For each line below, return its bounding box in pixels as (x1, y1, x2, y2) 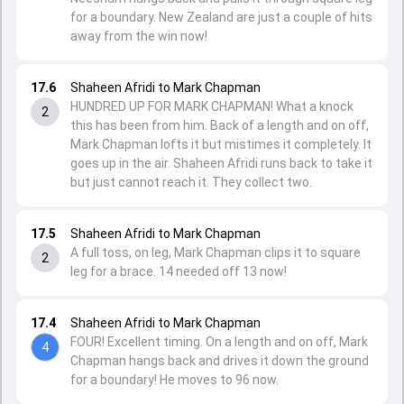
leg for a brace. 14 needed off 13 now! (70, 264, 287, 279)
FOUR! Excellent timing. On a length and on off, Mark (70, 335, 368, 349)
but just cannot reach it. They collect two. (70, 175, 312, 189)
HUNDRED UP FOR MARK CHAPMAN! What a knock (70, 99, 353, 114)
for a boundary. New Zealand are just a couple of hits (70, 10, 372, 24)
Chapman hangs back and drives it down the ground (70, 353, 369, 368)
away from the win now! (70, 29, 207, 43)
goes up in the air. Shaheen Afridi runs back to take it (70, 156, 372, 170)
